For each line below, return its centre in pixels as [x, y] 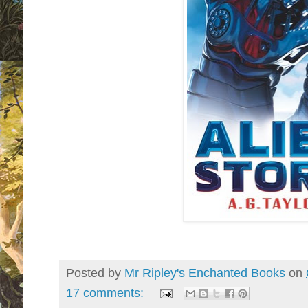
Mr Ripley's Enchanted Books [205, 273]
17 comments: [107, 293]
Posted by [95, 273]
